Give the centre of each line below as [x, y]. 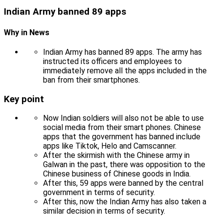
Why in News [27, 32]
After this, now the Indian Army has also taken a [125, 202]
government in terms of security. [99, 193]
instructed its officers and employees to [112, 61]
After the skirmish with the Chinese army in [116, 155]
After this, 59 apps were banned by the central [123, 183]
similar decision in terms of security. [104, 211]
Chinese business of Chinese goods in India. [117, 174]
